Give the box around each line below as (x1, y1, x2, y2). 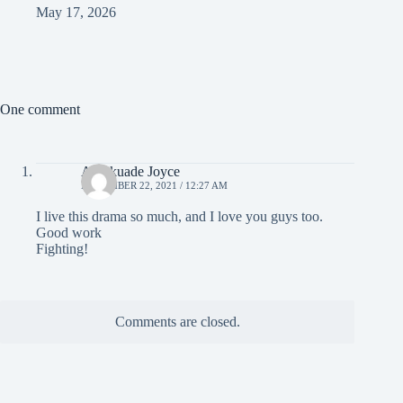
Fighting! (36, 241, 88, 257)
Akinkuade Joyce (81, 164, 180, 180)
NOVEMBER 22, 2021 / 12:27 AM (81, 180, 228, 192)
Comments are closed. (114, 314, 240, 330)
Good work (36, 225, 102, 241)
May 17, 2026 (36, 4, 116, 21)
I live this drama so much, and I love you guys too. (36, 209, 323, 225)
